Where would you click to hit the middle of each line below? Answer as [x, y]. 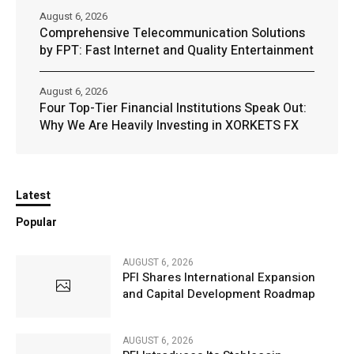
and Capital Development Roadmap [219, 294]
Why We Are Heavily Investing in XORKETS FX [169, 126]
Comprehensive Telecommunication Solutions [172, 34]
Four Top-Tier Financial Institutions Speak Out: [173, 109]
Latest [33, 196]
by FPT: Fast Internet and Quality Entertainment [177, 51]
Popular [36, 223]
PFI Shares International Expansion [219, 278]
